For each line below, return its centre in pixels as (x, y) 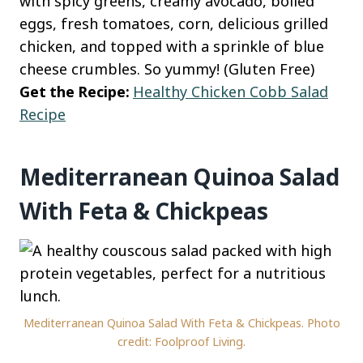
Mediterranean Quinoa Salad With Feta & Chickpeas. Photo (181, 322)
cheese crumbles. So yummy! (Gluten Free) (167, 69)
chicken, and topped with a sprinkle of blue (172, 47)
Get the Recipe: (76, 92)
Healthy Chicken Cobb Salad (231, 92)
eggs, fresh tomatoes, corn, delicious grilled (174, 24)
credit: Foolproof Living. (181, 341)
